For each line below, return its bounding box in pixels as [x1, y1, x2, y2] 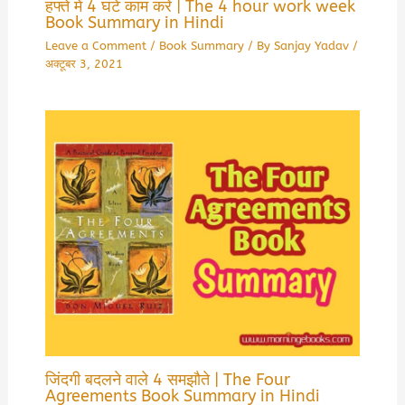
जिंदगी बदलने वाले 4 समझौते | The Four [44, 369, 290, 390]
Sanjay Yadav [273, 38, 353, 52]
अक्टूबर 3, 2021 [44, 56, 123, 71]
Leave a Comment [44, 38, 146, 52]
